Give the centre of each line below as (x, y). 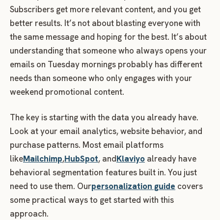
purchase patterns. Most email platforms (87, 145)
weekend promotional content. (67, 92)
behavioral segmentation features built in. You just (103, 173)
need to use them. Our (51, 186)
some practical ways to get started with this (92, 200)
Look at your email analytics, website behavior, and (106, 131)
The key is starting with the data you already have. (104, 118)
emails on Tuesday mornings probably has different (106, 65)
